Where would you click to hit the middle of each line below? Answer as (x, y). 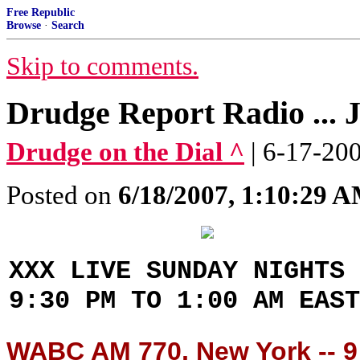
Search (68, 25)
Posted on (62, 195)
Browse (24, 25)
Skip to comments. (102, 66)
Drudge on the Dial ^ (125, 152)
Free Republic (41, 12)
